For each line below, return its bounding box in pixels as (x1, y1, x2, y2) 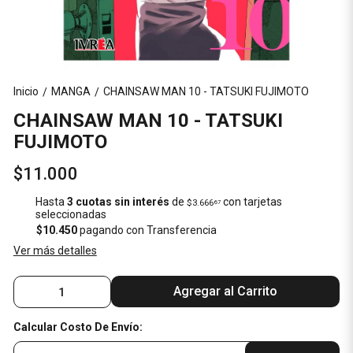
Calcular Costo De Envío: (13, 321, 143, 333)
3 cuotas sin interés (66, 195, 169, 208)
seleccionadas (35, 208, 106, 221)
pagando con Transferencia (76, 224, 217, 236)
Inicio (13, 85, 39, 98)
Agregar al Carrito (173, 284, 278, 299)
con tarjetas (220, 195, 282, 208)
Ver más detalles (13, 244, 97, 257)
